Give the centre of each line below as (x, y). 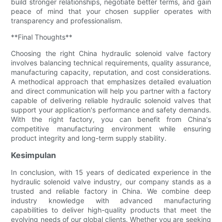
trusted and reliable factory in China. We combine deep (111, 191)
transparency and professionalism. (67, 20)
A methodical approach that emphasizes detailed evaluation (111, 81)
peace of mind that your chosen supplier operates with (111, 11)
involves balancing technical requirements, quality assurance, (111, 62)
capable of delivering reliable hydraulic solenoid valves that (111, 100)
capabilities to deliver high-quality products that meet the (111, 210)
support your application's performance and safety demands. (111, 110)
